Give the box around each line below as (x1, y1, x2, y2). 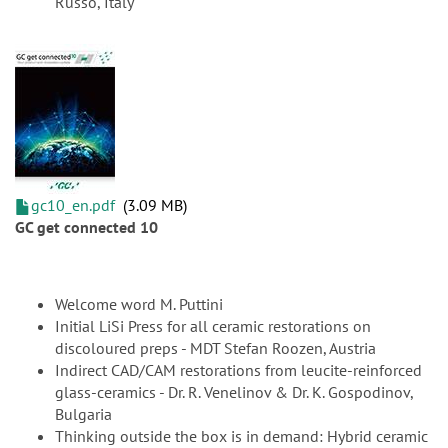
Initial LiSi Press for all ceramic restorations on (55, 316, 371, 337)
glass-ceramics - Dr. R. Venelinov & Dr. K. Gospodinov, (55, 382, 413, 403)
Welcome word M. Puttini (55, 294, 223, 315)
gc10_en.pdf (31, 195, 115, 216)
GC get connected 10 (15, 217, 158, 238)
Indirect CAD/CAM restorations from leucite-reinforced (55, 360, 422, 381)
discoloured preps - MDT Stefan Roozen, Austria (55, 338, 376, 359)
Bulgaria (55, 404, 112, 425)
